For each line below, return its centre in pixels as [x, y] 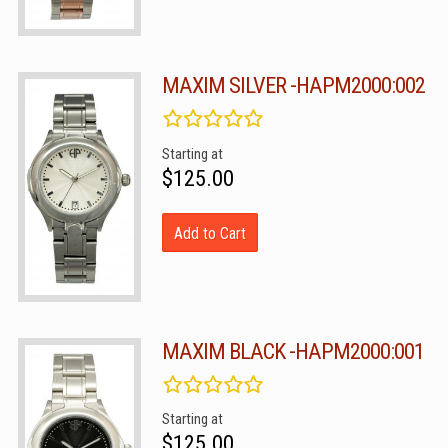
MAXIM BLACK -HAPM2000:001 [293, 350]
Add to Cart [210, 233]
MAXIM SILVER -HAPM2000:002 [294, 85]
